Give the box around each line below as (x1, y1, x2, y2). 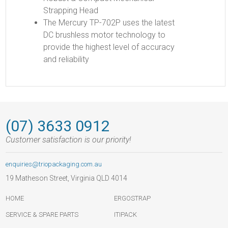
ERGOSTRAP (113, 194, 151, 203)
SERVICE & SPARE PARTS (6, 211, 79, 219)
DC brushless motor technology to (43, 30, 165, 40)
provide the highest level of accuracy (43, 42, 175, 52)
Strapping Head (43, 6, 98, 16)
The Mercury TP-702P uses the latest (43, 18, 175, 28)
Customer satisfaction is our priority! (6, 135, 132, 145)
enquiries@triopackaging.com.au (6, 160, 102, 168)
